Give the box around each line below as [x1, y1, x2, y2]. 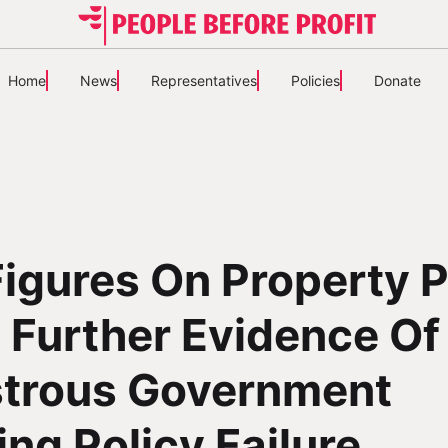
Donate [373, 72, 421, 89]
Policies [290, 72, 340, 89]
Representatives [150, 72, 257, 89]
